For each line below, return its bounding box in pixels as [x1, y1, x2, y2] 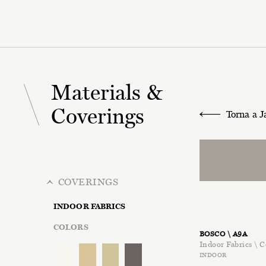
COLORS [53, 223, 88, 232]
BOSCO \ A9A [199, 230, 248, 238]
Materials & [51, 80, 163, 105]
